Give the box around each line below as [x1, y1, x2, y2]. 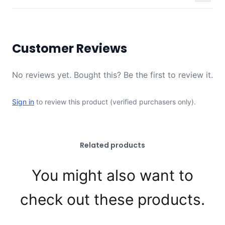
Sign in [12, 97, 34, 106]
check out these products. [20, 190, 205, 208]
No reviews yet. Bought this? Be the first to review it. [12, 70, 213, 80]
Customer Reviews [12, 40, 127, 57]
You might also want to [32, 166, 193, 184]
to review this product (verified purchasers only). [36, 97, 196, 106]
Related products [80, 140, 145, 150]
